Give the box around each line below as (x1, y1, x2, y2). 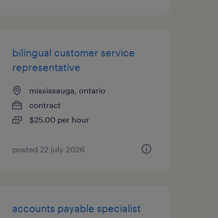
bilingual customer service (12, 47, 135, 58)
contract (29, 100, 61, 109)
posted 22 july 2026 (12, 145, 85, 154)
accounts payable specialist (12, 202, 141, 214)
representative (12, 61, 80, 73)
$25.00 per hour (29, 115, 89, 124)
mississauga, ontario (29, 86, 106, 95)
